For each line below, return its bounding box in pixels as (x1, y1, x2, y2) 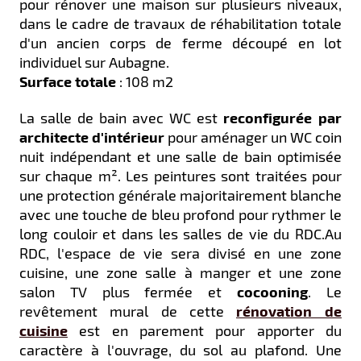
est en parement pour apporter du (68, 322, 342, 339)
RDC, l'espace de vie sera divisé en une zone (19, 244, 342, 262)
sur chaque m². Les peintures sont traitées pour (19, 167, 342, 185)
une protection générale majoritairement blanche (19, 186, 342, 204)
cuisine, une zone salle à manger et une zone (19, 263, 342, 281)
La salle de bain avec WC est (19, 109, 223, 127)
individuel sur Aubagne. (19, 53, 169, 71)
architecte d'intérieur (19, 128, 164, 145)
